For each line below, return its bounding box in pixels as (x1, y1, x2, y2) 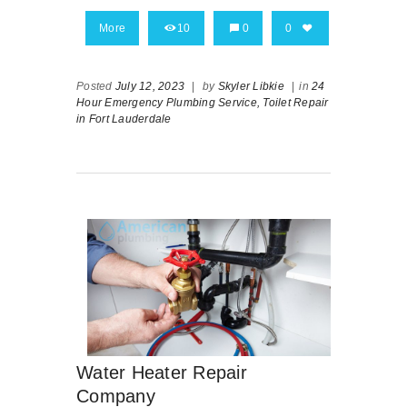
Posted (76, 79, 115, 93)
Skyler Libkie (217, 79, 284, 93)
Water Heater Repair (76, 362, 247, 382)
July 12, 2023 (114, 79, 184, 93)
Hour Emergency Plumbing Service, (76, 95, 260, 109)
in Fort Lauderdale (76, 112, 172, 125)
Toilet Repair (263, 95, 329, 109)
